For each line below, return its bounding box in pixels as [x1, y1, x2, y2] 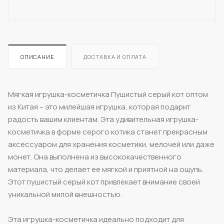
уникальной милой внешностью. [8, 188, 122, 199]
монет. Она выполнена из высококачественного [8, 151, 181, 162]
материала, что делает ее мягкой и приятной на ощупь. [8, 163, 203, 174]
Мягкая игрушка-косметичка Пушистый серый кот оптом [8, 88, 208, 99]
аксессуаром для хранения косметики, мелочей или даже [8, 138, 214, 149]
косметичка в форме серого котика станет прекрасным [8, 126, 207, 137]
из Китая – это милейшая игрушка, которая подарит [8, 101, 190, 112]
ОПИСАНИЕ [20, 52, 54, 60]
